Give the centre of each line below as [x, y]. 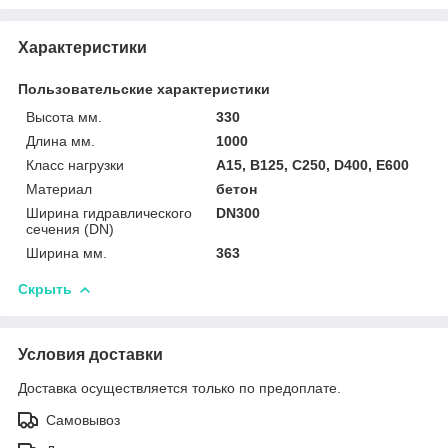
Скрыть [45, 288]
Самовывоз [83, 419]
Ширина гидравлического [109, 212]
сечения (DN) [70, 228]
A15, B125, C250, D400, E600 [313, 164]
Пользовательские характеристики [144, 88]
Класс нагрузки [75, 164]
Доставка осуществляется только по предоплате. [179, 387]
